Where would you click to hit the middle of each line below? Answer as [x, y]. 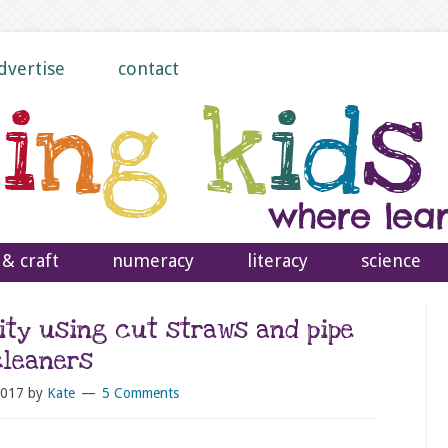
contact [148, 68]
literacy [277, 260]
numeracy [153, 260]
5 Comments [140, 393]
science [391, 260]
